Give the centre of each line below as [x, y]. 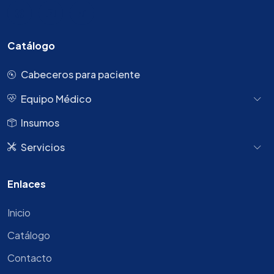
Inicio [19, 213]
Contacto [30, 258]
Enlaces [27, 184]
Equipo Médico [56, 98]
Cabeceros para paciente [80, 74]
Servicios [43, 147]
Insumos [40, 123]
